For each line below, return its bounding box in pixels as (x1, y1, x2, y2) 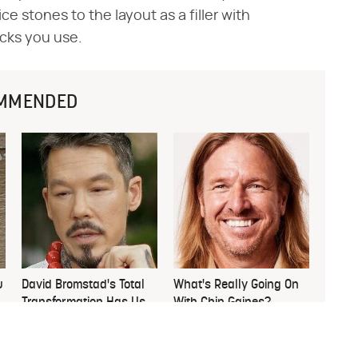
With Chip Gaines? (173, 296, 271, 309)
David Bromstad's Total (22, 278, 145, 292)
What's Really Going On (173, 278, 299, 292)
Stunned (22, 313, 68, 327)
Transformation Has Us (22, 296, 145, 309)
